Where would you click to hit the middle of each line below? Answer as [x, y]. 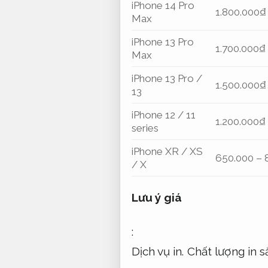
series [145, 128]
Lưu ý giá [157, 197]
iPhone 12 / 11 [163, 115]
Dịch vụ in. [158, 252]
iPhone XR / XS [167, 151]
